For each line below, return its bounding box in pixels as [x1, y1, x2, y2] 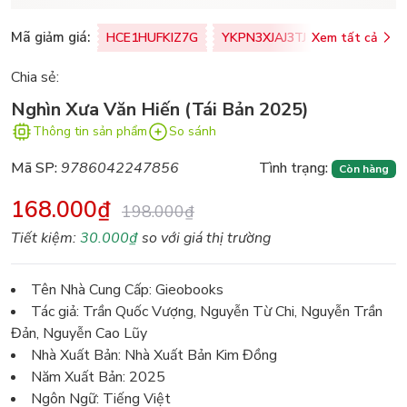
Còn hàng [339, 161, 390, 176]
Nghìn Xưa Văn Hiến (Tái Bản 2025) [11, 96, 309, 122]
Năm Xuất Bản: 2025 [31, 366, 165, 387]
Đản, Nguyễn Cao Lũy [11, 323, 147, 343]
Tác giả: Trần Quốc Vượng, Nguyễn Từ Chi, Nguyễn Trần [31, 301, 382, 322]
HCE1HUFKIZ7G [106, 28, 198, 46]
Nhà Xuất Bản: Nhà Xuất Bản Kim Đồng [31, 344, 277, 365]
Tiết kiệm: [11, 227, 80, 248]
